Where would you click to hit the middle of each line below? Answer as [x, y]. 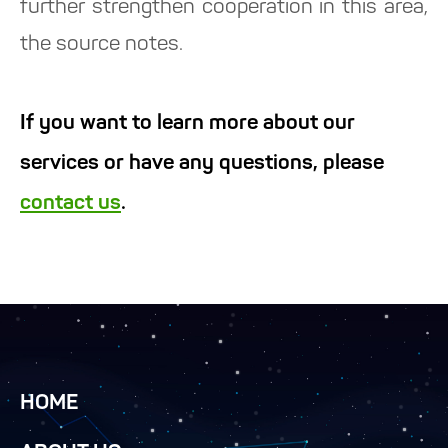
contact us [70, 204]
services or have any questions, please [202, 164]
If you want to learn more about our [187, 124]
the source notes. [101, 45]
